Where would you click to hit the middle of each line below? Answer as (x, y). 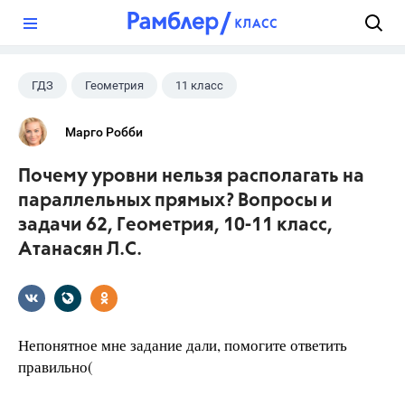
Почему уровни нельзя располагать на (191, 177)
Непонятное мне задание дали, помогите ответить (183, 345)
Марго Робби (104, 132)
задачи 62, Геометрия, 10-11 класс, (175, 226)
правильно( (56, 367)
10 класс (56, 121)
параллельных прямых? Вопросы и (175, 201)
